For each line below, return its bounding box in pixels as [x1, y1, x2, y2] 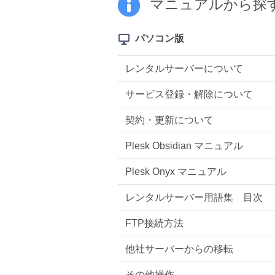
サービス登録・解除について [125, 88, 253, 99]
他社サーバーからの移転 [125, 243, 233, 254]
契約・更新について [125, 114, 214, 125]
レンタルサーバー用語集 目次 [125, 192, 263, 203]
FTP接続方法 [125, 217, 184, 228]
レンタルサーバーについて [125, 63, 243, 74]
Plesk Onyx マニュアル [125, 166, 227, 177]
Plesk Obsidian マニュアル [125, 140, 243, 151]
